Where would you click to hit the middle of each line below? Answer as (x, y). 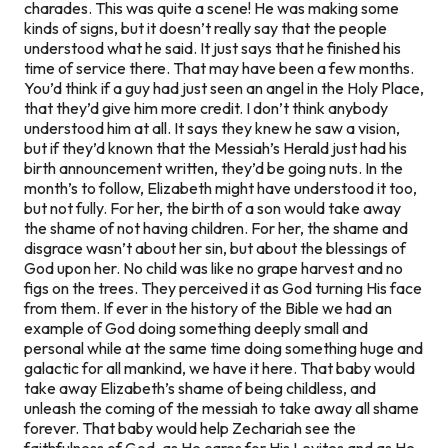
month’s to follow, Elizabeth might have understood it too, (220, 187)
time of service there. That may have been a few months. (219, 67)
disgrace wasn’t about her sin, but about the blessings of (215, 247)
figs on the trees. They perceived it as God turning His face (223, 287)
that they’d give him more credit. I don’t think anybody (206, 107)
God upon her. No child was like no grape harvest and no (213, 267)
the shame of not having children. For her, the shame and (216, 227)
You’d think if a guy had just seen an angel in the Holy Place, (224, 87)
